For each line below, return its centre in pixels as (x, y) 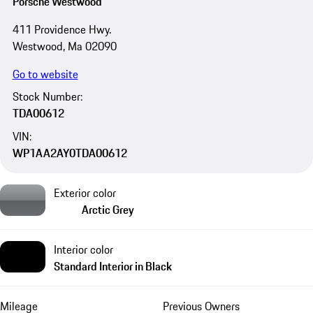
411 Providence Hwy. (61, 30)
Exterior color (85, 193)
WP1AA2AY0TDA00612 (70, 153)
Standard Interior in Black (113, 267)
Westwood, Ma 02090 (64, 46)
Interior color (83, 250)
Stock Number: (47, 97)
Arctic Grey (108, 210)
